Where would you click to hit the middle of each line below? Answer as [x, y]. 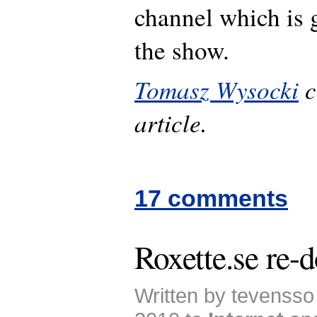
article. [171, 122]
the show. [182, 50]
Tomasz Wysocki [217, 88]
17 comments [211, 198]
